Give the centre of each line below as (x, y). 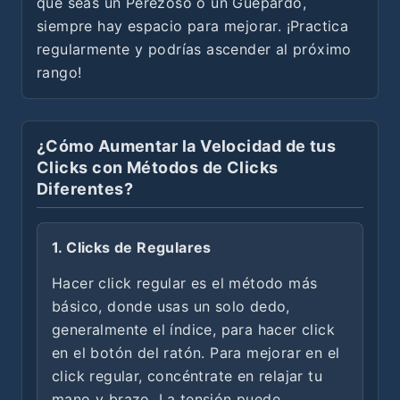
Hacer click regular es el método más (185, 283)
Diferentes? (85, 188)
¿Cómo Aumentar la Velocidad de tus (187, 146)
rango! (59, 72)
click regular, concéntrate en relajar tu (187, 375)
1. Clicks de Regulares (132, 247)
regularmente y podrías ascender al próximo (194, 49)
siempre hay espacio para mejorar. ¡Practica (193, 25)
